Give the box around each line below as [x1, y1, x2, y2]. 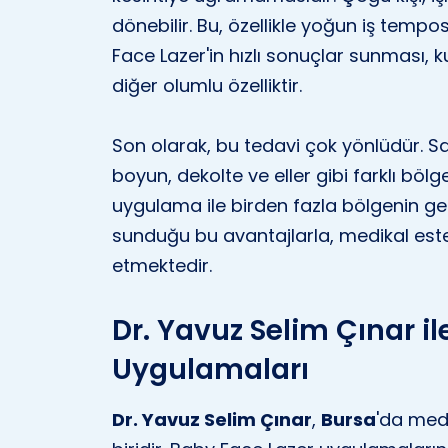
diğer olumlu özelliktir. [112, 73, 302, 98]
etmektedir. [112, 253, 212, 278]
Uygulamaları [112, 350, 309, 389]
